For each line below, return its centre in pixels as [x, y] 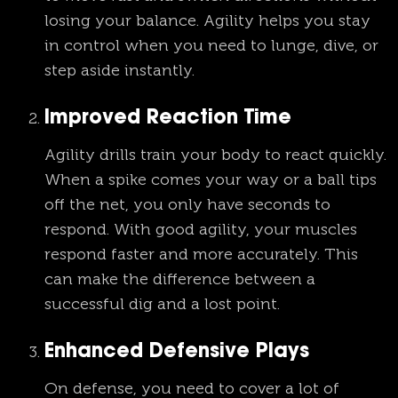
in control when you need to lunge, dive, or [211, 46]
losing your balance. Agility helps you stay [207, 21]
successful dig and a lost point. [162, 304]
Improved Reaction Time [168, 119]
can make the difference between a [180, 279]
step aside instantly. [119, 71]
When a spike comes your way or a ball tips [211, 180]
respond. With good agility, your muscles [201, 230]
